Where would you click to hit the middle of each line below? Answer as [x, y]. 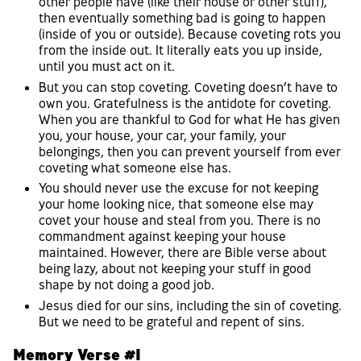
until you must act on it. [107, 66]
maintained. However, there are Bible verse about [183, 253]
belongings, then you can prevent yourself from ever [190, 151]
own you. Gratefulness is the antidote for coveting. [185, 103]
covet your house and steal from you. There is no [180, 220]
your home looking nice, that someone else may [176, 204]
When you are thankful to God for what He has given [189, 119]
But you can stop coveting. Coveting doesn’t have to [188, 87]
